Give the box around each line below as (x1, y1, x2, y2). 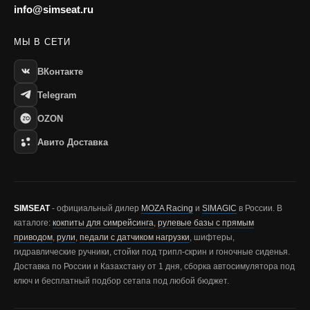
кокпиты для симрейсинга (53, 218, 154, 228)
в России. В (237, 203, 282, 213)
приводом (14, 232, 53, 242)
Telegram (37, 89, 77, 100)
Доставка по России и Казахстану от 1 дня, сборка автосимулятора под (14, 262, 295, 271)
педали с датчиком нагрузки (80, 232, 190, 242)
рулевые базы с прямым (158, 218, 254, 228)
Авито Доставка (37, 136, 108, 147)
